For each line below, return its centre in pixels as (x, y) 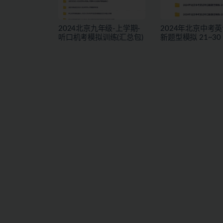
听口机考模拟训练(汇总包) (101, 38)
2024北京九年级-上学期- (100, 29)
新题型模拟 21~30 (191, 38)
